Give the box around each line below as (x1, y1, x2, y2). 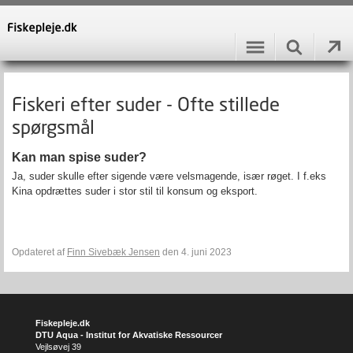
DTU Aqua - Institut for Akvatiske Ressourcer (35, 330, 222, 340)
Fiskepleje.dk (35, 318, 90, 328)
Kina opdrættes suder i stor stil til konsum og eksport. (12, 185, 258, 197)
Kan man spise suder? (12, 150, 147, 164)
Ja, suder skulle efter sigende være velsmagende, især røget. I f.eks (12, 170, 326, 182)
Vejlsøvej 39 (35, 342, 81, 351)
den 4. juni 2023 (160, 247, 232, 258)
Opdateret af (12, 247, 67, 258)
